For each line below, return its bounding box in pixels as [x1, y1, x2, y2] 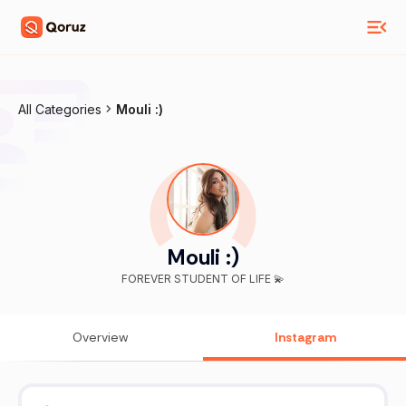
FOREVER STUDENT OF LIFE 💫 [121, 272, 285, 286]
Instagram [275, 329, 336, 346]
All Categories [18, 101, 101, 117]
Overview [72, 329, 129, 346]
